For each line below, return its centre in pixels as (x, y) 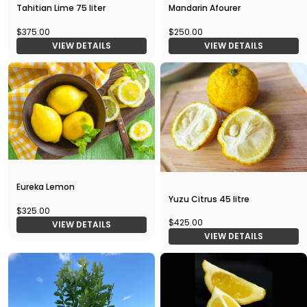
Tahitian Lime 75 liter (61, 8)
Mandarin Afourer (205, 8)
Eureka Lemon (46, 187)
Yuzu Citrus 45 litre (209, 199)
